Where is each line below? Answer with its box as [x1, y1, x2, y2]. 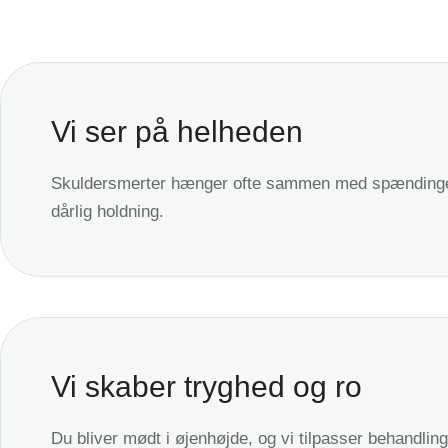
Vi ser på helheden [51, 114, 303, 148]
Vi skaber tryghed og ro [51, 369, 362, 403]
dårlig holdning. [51, 201, 164, 221]
